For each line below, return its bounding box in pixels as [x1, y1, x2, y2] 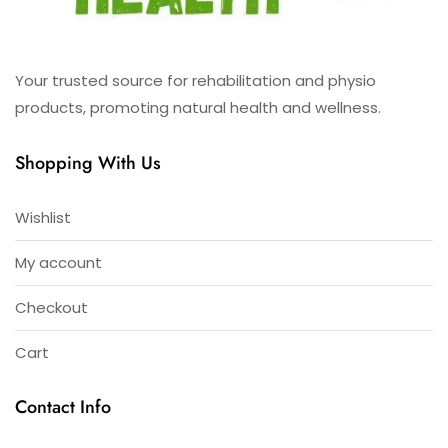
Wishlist [15, 207, 71, 229]
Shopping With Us [15, 150, 161, 177]
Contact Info [15, 394, 111, 421]
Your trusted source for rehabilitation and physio [15, 70, 376, 92]
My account [15, 252, 102, 274]
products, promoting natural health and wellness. [15, 97, 381, 119]
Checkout [15, 297, 88, 319]
